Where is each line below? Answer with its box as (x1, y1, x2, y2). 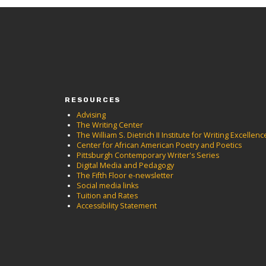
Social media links (77, 180, 138, 191)
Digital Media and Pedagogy (77, 160, 174, 170)
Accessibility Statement (77, 200, 157, 211)
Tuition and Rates (77, 190, 138, 201)
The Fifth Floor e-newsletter (77, 170, 173, 180)
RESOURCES (65, 95, 122, 104)
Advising (77, 109, 106, 120)
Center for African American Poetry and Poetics (77, 140, 242, 150)
